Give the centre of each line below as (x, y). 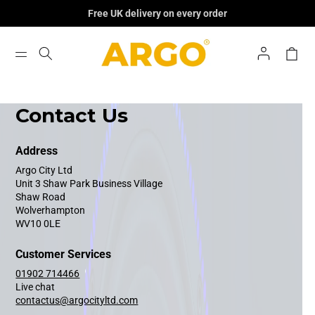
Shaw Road (41, 197)
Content (31, 20)
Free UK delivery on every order (157, 13)
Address (37, 151)
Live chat (36, 287)
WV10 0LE (38, 224)
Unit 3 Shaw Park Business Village (89, 184)
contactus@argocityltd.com (77, 301)
